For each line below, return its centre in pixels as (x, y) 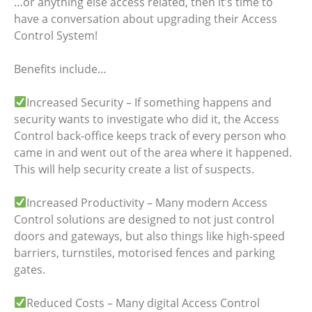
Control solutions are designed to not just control (144, 219)
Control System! (56, 35)
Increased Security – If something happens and (149, 102)
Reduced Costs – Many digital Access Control (143, 303)
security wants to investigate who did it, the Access (147, 119)
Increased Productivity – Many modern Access (147, 202)
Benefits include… (60, 69)
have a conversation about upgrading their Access (146, 18)
